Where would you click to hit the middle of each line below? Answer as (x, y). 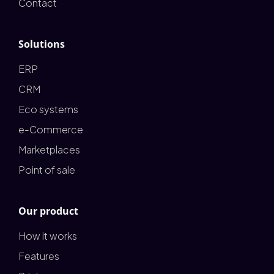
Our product (48, 211)
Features (39, 256)
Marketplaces (49, 150)
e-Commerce (51, 130)
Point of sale (47, 170)
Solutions (42, 44)
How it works (48, 236)
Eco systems (48, 109)
